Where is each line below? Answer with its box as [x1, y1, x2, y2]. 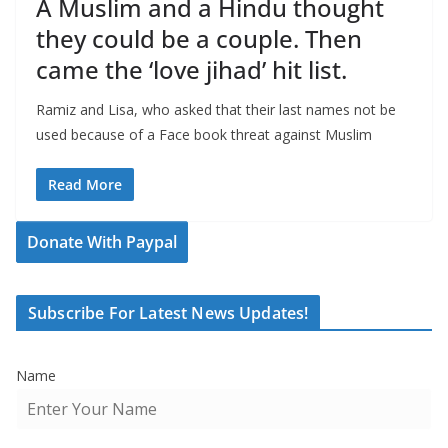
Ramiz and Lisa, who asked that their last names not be [36, 100, 396, 120]
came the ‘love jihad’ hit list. [36, 53, 347, 87]
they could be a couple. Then [36, 22, 362, 56]
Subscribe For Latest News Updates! [28, 302, 309, 325]
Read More [48, 175, 122, 195]
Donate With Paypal [27, 231, 177, 254]
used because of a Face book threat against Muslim [36, 125, 372, 145]
